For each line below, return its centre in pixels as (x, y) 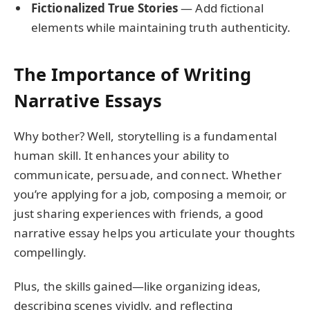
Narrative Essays (88, 101)
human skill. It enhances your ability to (122, 156)
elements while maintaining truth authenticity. (161, 27)
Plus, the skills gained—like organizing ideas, (137, 286)
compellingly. (51, 253)
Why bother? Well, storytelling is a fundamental (145, 136)
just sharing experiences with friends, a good (138, 214)
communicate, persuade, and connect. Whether (148, 175)
